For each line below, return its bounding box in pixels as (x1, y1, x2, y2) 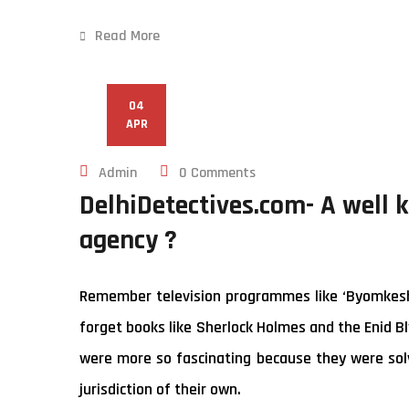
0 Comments (179, 163, 256, 183)
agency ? (79, 223, 177, 257)
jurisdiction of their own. (79, 379, 241, 400)
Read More (95, 26, 160, 46)
